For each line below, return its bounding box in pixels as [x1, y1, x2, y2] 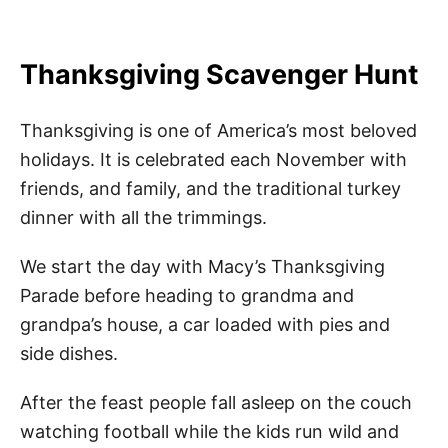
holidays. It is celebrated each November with [20, 149, 407, 170]
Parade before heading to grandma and [20, 285, 354, 306]
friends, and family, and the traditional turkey [20, 178, 401, 199]
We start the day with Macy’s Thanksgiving [20, 256, 385, 277]
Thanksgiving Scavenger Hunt [20, 58, 418, 91]
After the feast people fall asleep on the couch [20, 392, 412, 413]
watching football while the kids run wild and [20, 421, 399, 442]
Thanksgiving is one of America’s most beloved [20, 120, 417, 141]
